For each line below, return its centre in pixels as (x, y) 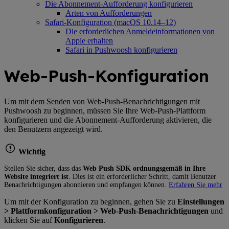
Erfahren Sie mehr (196, 185)
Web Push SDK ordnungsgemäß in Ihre (144, 168)
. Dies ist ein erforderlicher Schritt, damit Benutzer (142, 176)
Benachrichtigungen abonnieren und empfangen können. (86, 185)
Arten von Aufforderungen (109, 13)
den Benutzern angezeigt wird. (53, 129)
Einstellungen (201, 201)
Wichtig (31, 151)
